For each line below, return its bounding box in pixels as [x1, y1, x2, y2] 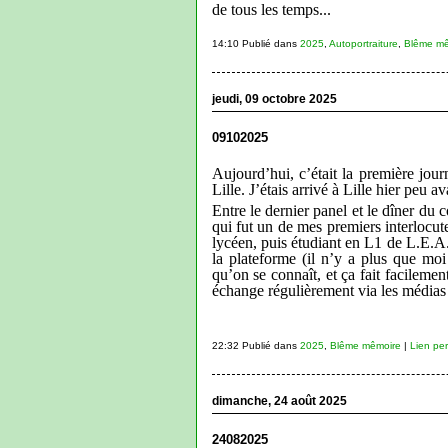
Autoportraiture [328, 37, 398, 49]
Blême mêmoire [329, 339, 401, 351]
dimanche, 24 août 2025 [211, 393, 347, 408]
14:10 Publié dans [211, 37, 300, 49]
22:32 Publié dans [211, 339, 300, 351]
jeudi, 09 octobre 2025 [211, 91, 337, 106]
